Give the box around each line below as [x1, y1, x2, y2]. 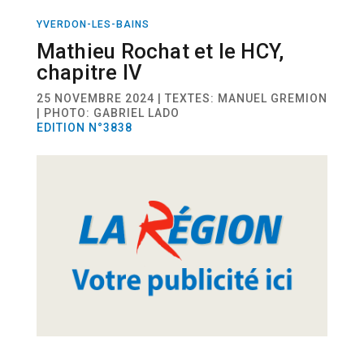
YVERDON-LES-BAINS [36, 18, 149, 30]
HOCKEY [310, 32, 351, 44]
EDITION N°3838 [36, 120, 132, 134]
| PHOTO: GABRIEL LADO [36, 106, 180, 119]
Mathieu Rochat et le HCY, [36, 38, 284, 63]
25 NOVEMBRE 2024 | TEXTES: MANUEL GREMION [36, 91, 327, 105]
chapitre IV [36, 59, 143, 84]
